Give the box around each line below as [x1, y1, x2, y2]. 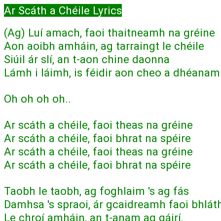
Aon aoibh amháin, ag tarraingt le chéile [4, 39, 204, 52]
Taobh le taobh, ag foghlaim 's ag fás [4, 184, 189, 197]
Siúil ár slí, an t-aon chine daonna [4, 52, 173, 66]
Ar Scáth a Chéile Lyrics [4, 3, 122, 17]
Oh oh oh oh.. [4, 92, 71, 105]
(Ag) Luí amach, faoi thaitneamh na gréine [4, 26, 215, 39]
